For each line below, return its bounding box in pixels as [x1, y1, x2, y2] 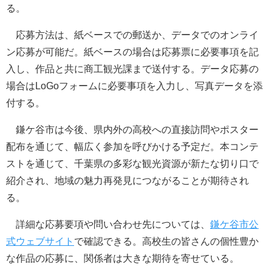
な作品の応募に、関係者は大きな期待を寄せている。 [6, 253, 239, 263]
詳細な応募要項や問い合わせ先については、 [6, 219, 210, 229]
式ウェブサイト [6, 236, 74, 246]
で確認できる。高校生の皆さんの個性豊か [74, 236, 259, 246]
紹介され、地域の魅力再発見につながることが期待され [6, 175, 249, 186]
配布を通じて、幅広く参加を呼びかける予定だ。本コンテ [6, 141, 259, 152]
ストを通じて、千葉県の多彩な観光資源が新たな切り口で [6, 158, 259, 169]
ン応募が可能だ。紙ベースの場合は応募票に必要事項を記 [6, 46, 259, 57]
